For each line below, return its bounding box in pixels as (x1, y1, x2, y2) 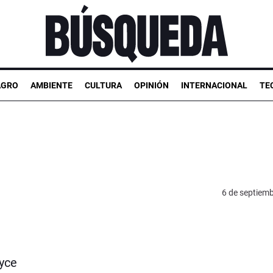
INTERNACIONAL (181, 80, 247, 90)
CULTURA (85, 80, 122, 90)
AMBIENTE (30, 80, 73, 90)
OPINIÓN (134, 80, 169, 90)
